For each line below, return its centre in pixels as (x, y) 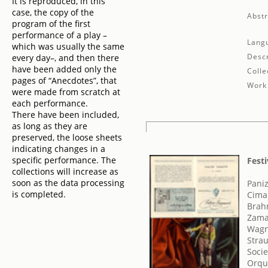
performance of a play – (60, 35)
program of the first (51, 24)
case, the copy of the (53, 12)
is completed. (39, 194)
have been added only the (64, 69)
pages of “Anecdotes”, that (64, 80)
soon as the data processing (68, 183)
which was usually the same (68, 46)
